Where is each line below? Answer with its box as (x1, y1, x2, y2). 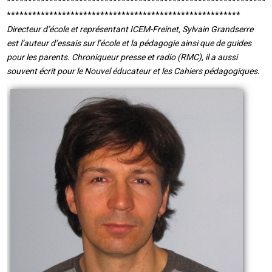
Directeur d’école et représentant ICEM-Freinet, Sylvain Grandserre (7, 24, 254, 34)
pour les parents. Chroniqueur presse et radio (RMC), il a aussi (7, 52, 238, 62)
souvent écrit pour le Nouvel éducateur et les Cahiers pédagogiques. (7, 66, 260, 76)
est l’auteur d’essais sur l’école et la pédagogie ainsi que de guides (7, 38, 252, 48)
